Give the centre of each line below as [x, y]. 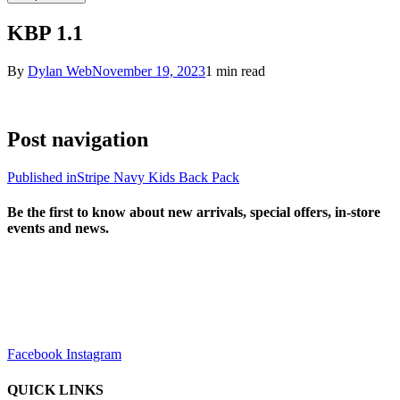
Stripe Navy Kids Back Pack [158, 177]
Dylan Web [60, 71]
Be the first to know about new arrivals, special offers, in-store [194, 212]
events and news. [58, 229]
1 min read [235, 71]
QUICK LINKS [55, 389]
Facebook [35, 354]
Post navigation [78, 139]
